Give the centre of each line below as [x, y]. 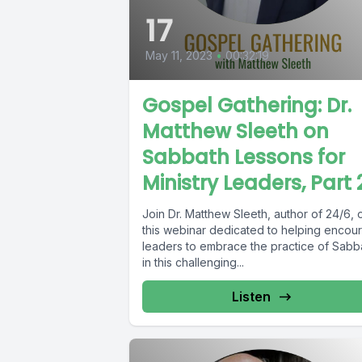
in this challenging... [193, 262]
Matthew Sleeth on [236, 131]
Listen [252, 296]
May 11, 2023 [179, 55]
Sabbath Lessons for [244, 157]
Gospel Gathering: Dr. [247, 105]
